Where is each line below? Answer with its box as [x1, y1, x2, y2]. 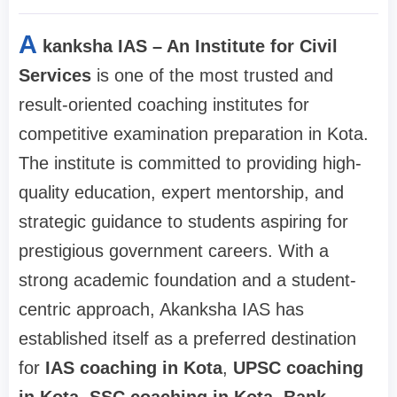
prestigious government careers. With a [19, 241, 329, 261]
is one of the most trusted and [91, 66, 333, 86]
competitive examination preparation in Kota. [19, 124, 369, 144]
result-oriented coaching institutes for [19, 95, 309, 115]
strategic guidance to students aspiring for [19, 212, 348, 232]
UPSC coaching [233, 358, 363, 378]
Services [19, 66, 91, 86]
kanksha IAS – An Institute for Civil [43, 36, 338, 57]
